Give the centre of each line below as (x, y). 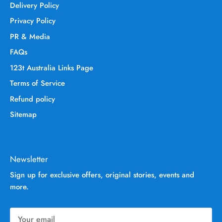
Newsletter (29, 159)
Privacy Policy (33, 21)
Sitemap (23, 115)
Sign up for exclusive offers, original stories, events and (102, 175)
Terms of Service (37, 83)
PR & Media (30, 36)
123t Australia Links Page (52, 68)
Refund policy (32, 99)
